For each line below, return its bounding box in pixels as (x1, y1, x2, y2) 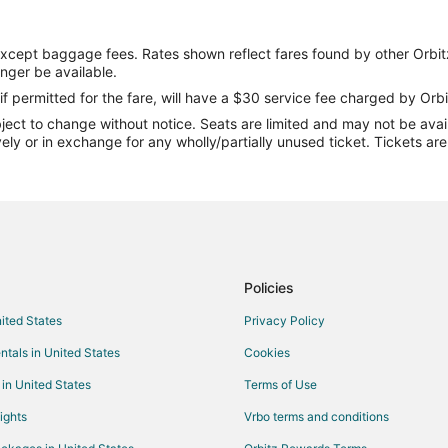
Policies (244, 279, 294, 297)
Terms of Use (244, 377, 317, 393)
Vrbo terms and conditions (244, 409, 389, 425)
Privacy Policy (244, 313, 325, 329)
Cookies (244, 345, 290, 361)
